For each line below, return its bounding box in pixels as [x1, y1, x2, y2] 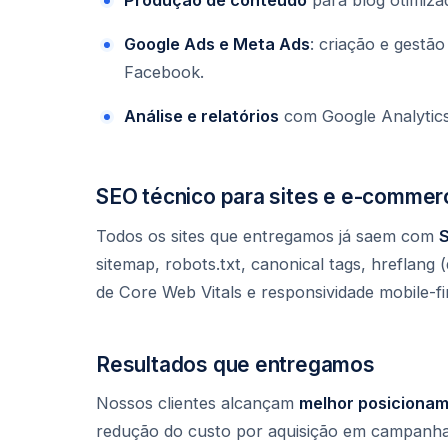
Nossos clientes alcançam [96, 393, 299, 414]
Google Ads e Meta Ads [124, 33, 310, 54]
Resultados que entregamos [96, 351, 375, 377]
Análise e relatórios [124, 105, 279, 126]
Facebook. [124, 61, 204, 82]
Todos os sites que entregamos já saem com [96, 225, 439, 246]
